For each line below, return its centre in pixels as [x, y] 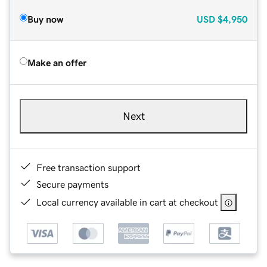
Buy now [45, 19]
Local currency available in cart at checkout [127, 202]
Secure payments [72, 184]
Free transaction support [89, 167]
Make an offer [57, 62]
